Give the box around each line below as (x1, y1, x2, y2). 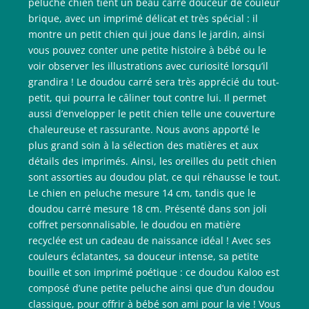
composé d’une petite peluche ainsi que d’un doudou (28, 281, 275, 295)
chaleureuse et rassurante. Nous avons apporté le (28, 122, 260, 136)
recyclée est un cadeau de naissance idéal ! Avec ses (28, 233, 271, 247)
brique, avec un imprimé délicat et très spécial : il (28, 11, 258, 25)
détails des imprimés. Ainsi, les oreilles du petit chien (28, 154, 277, 168)
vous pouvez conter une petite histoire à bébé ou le (28, 43, 266, 57)
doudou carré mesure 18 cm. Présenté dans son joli (28, 201, 267, 215)
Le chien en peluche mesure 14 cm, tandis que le (28, 186, 256, 199)
